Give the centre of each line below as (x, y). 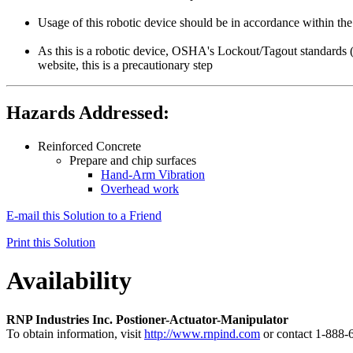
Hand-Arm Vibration (153, 174)
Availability (69, 281)
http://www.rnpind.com (202, 333)
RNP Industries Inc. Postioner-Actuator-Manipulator (147, 319)
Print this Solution (51, 242)
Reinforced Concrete (89, 146)
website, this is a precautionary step (125, 65)
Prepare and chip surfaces (133, 160)
